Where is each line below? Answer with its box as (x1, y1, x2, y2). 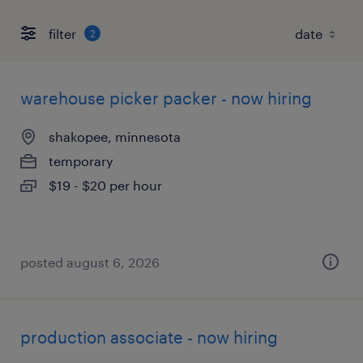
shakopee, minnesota (49, 129, 181, 144)
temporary (49, 153, 113, 169)
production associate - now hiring (20, 327, 278, 347)
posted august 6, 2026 (20, 254, 160, 270)
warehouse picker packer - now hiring (20, 88, 312, 108)
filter (49, 25, 76, 41)
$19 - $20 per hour (49, 177, 162, 193)
